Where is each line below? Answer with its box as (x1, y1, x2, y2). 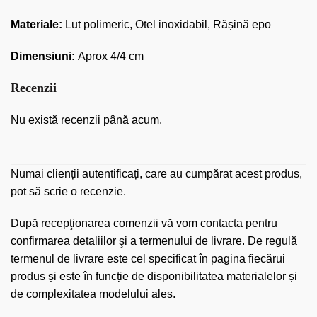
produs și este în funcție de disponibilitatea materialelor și (11, 270, 297, 282)
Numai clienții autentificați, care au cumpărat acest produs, (11, 167, 302, 180)
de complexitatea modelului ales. (11, 287, 175, 300)
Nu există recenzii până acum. (11, 113, 162, 126)
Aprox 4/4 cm (78, 50, 144, 62)
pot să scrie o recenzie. (11, 185, 126, 197)
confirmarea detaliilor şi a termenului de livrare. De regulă (11, 234, 297, 247)
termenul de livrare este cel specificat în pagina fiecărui (11, 252, 285, 265)
